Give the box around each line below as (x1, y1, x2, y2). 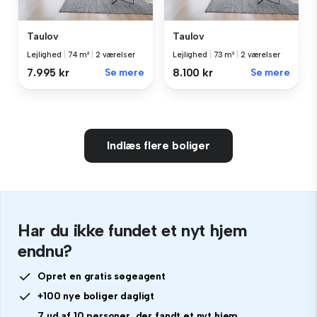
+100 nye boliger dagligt (38, 289, 155, 302)
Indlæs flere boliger (107, 138, 210, 152)
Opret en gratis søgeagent (38, 270, 166, 282)
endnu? (18, 240, 73, 261)
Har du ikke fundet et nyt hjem (18, 219, 248, 241)
